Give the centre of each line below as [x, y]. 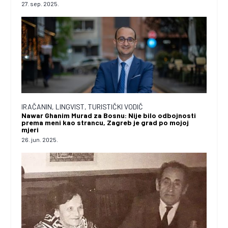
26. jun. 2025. [40, 140]
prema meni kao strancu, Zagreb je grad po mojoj [105, 123]
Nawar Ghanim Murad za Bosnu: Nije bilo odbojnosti [109, 116]
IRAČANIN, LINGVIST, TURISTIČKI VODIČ [82, 107]
